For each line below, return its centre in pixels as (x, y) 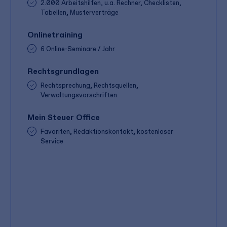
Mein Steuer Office (64, 117)
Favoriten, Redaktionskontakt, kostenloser (107, 131)
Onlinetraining (55, 34)
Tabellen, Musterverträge (79, 12)
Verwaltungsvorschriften (79, 95)
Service (52, 141)
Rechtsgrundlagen (63, 71)
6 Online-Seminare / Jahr (78, 49)
